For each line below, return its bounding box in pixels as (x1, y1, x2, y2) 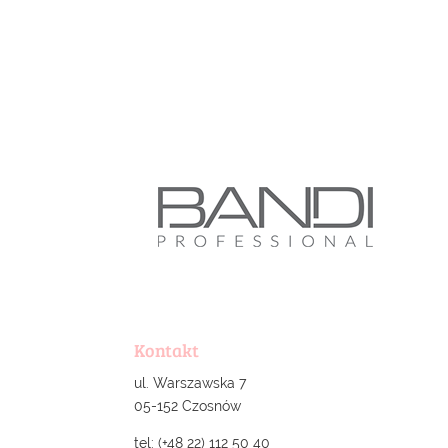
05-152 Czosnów (134, 397, 242, 414)
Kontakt (134, 337, 200, 362)
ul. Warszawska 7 (134, 374, 247, 391)
